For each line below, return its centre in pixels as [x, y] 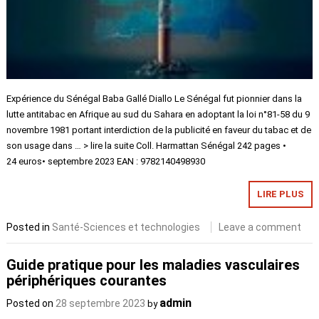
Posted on [31, 304]
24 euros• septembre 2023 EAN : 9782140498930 [106, 161]
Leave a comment [260, 227]
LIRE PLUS [280, 194]
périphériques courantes [87, 281]
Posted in [30, 227]
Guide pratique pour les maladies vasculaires [153, 265]
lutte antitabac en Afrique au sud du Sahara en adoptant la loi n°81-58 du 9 [158, 114]
